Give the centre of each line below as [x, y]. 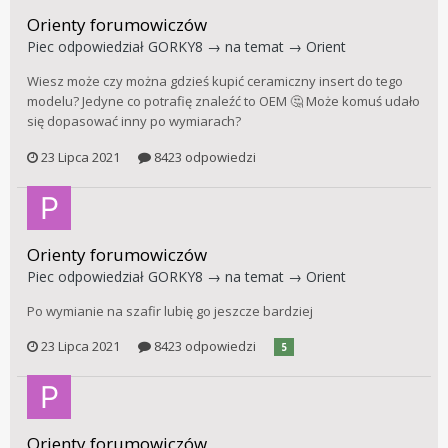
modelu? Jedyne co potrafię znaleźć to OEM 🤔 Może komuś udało [223, 101]
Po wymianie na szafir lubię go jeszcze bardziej [170, 310]
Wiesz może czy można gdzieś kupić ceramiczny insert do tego [215, 81]
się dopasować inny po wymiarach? [134, 121]
